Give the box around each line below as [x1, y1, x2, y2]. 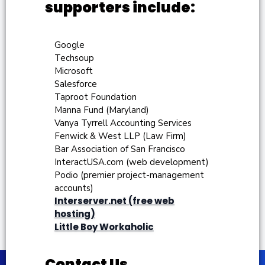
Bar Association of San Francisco [54, 143, 185, 156]
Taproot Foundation [54, 91, 137, 104]
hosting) [54, 208, 95, 221]
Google [54, 39, 85, 51]
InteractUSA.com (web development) [54, 156, 209, 169]
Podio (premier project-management [54, 169, 204, 182]
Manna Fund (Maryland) [54, 104, 149, 117]
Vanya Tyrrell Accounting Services [54, 117, 192, 130]
